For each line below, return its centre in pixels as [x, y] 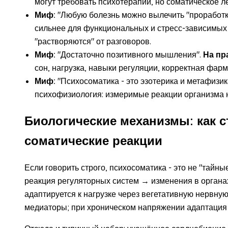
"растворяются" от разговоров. [93, 41]
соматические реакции [93, 140]
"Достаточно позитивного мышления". [129, 54]
